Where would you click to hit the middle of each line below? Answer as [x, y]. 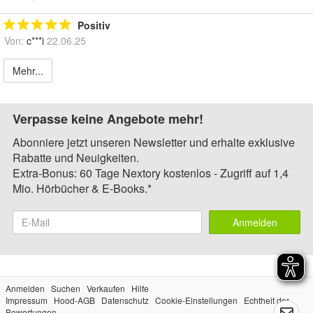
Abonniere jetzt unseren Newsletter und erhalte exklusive [154, 143]
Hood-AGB [74, 300]
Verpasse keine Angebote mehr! [108, 119]
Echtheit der [267, 300]
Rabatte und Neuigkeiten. [76, 158]
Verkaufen [106, 289]
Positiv [94, 26]
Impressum [27, 300]
